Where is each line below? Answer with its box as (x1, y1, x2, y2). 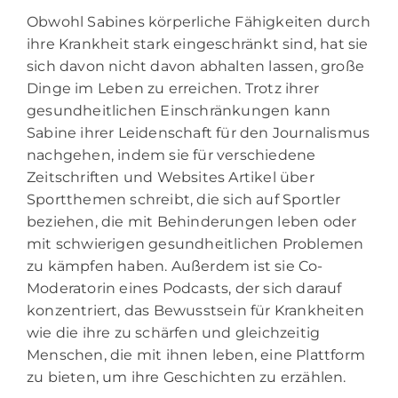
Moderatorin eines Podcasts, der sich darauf (27, 279, 342, 297)
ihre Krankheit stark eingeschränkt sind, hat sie (27, 35, 369, 52)
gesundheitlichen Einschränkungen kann (27, 101, 331, 119)
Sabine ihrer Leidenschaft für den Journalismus (27, 123, 370, 141)
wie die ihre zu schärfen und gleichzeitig (27, 323, 321, 341)
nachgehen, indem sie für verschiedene (27, 146, 316, 163)
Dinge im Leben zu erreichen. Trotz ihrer (27, 79, 320, 97)
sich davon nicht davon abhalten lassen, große (27, 57, 365, 75)
